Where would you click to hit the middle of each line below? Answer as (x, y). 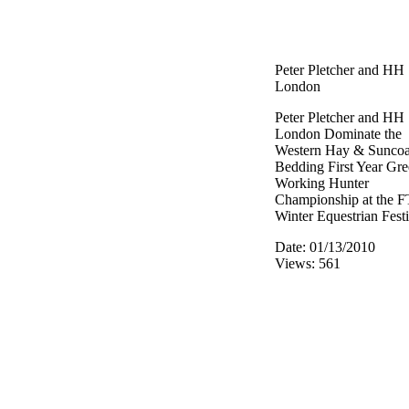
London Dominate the (338, 134)
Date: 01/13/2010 (325, 247)
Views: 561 (308, 263)
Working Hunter (322, 183)
